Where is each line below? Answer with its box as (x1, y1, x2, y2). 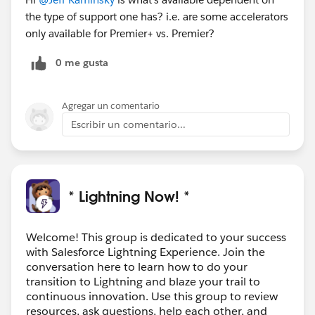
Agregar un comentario (62, 99, 160, 112)
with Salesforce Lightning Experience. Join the (26, 244, 265, 259)
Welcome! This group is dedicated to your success (26, 229, 286, 245)
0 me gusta (56, 56, 108, 69)
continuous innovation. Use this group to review (26, 288, 278, 304)
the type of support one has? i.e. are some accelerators (25, 9, 288, 23)
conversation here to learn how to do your (26, 259, 247, 274)
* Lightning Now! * (68, 186, 190, 205)
